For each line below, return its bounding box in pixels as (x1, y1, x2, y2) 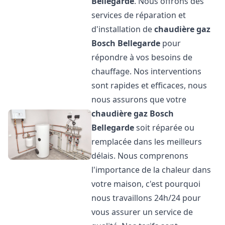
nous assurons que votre (91, 94, 187, 105)
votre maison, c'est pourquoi (91, 178, 201, 189)
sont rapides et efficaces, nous (91, 80, 207, 91)
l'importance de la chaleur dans (91, 164, 211, 175)
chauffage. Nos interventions (91, 66, 202, 77)
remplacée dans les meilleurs (91, 136, 202, 147)
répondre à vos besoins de (91, 52, 193, 63)
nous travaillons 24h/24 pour (91, 192, 201, 203)
